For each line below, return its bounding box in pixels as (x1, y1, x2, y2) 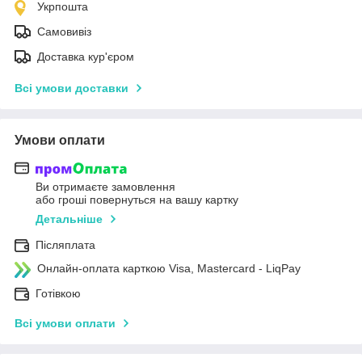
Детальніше (36, 213, 103, 226)
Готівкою (36, 287, 81, 301)
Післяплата (36, 238, 95, 252)
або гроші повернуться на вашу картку (36, 193, 238, 207)
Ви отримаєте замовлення (36, 180, 175, 194)
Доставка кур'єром (37, 49, 134, 63)
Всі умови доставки (15, 81, 128, 95)
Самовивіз (37, 24, 91, 38)
